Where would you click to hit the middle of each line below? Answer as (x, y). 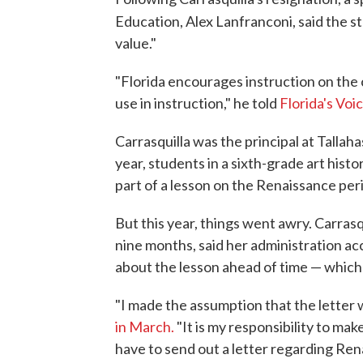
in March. (146, 327)
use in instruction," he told (197, 103)
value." (136, 43)
